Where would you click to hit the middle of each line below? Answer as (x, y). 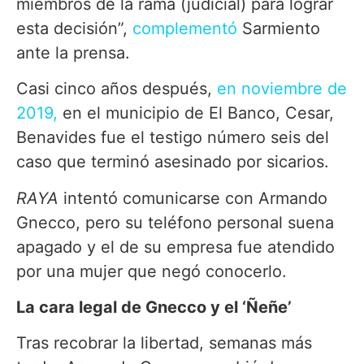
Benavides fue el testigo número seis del (173, 138)
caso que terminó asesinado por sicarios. (175, 162)
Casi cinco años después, (117, 89)
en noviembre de (282, 89)
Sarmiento (279, 28)
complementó (185, 28)
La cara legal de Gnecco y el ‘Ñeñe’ (154, 308)
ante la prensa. (76, 52)
